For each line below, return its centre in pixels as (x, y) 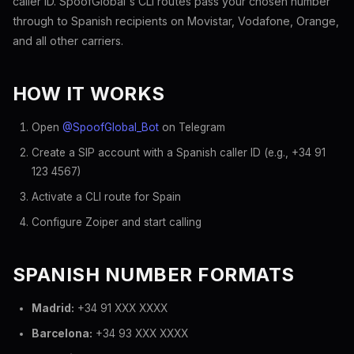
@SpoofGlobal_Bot (111, 127)
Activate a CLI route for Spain (106, 197)
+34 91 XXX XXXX (121, 308)
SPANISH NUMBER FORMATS (154, 275)
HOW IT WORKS (89, 94)
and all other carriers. (68, 41)
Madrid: (53, 308)
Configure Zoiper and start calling (117, 222)
